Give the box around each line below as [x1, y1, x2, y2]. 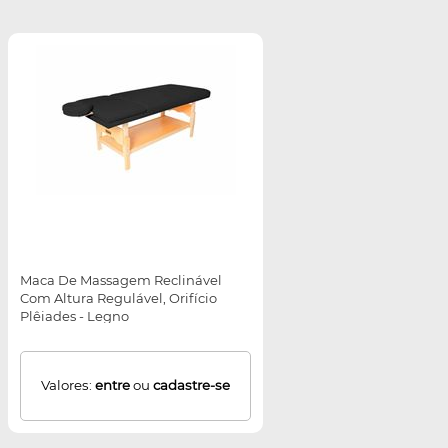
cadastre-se [153, 377, 230, 394]
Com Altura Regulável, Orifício [20, 290, 217, 307]
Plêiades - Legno [20, 308, 129, 325]
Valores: [41, 377, 95, 394]
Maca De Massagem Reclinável [20, 272, 222, 289]
